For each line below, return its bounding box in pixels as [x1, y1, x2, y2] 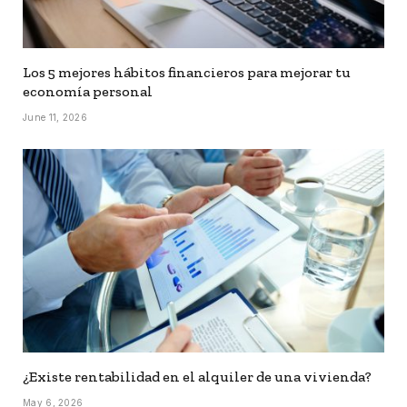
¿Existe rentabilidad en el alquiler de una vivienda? [23, 367, 372, 385]
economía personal [23, 82, 153, 100]
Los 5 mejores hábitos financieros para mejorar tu [23, 63, 351, 81]
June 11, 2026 [23, 111, 87, 123]
